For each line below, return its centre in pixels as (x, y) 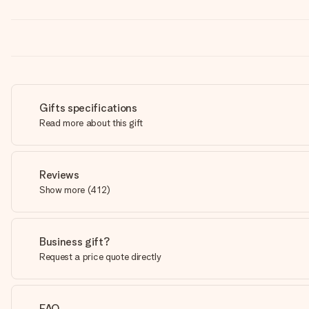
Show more (62, 190)
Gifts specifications (88, 108)
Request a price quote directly (100, 257)
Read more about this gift (91, 123)
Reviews (59, 175)
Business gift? (75, 242)
